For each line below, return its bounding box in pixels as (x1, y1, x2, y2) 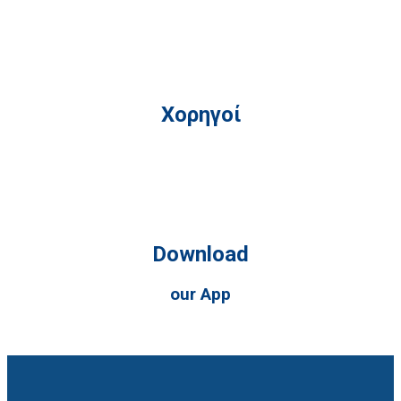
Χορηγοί (160, 102, 241, 128)
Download (152, 242, 249, 268)
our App (170, 285, 231, 305)
